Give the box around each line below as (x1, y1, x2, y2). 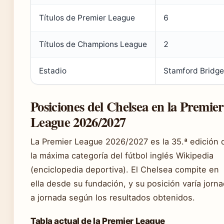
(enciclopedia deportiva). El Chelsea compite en (30, 164, 219, 174)
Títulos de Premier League (39, 12, 135, 22)
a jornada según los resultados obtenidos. (30, 192, 195, 202)
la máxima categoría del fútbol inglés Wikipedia (30, 150, 213, 160)
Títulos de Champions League (39, 39, 147, 49)
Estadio (39, 65, 66, 75)
